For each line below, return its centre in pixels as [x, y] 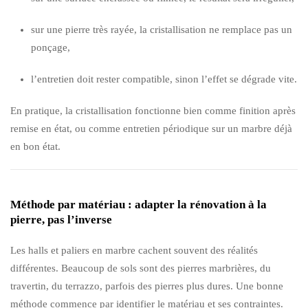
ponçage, [51, 47]
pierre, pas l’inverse [61, 219]
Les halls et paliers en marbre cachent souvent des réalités [134, 250]
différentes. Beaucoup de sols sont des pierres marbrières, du [141, 268]
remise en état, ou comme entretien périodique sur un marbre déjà [151, 128]
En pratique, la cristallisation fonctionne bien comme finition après [153, 110]
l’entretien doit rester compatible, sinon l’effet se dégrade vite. [164, 79]
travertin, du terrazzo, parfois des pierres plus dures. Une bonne [147, 286]
